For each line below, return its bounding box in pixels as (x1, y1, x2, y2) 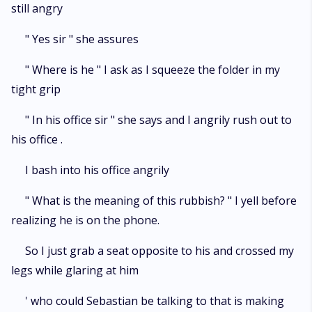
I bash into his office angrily (25, 162, 169, 178)
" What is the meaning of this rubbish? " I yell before (25, 193, 297, 208)
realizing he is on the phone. (11, 212, 159, 228)
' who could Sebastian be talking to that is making (25, 293, 284, 309)
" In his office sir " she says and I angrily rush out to (25, 112, 292, 127)
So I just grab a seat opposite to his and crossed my (25, 243, 294, 258)
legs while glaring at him (11, 263, 139, 278)
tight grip (11, 81, 61, 97)
